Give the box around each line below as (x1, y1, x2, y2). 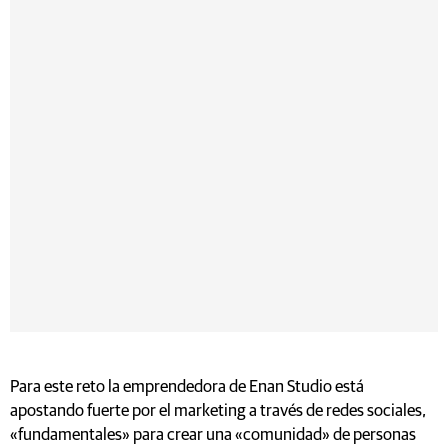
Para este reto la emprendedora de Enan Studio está (10, 378, 364, 396)
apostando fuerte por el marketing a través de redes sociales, (10, 402, 426, 420)
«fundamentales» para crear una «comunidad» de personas (10, 426, 416, 444)
